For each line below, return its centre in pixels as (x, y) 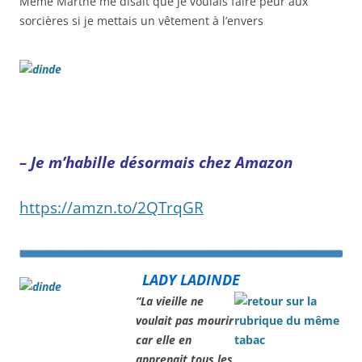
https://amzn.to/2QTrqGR (112, 208)
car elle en (164, 339)
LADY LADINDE (191, 279)
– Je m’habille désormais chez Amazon (156, 162)
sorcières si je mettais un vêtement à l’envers (141, 21)
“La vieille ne (170, 301)
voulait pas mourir (185, 320)
